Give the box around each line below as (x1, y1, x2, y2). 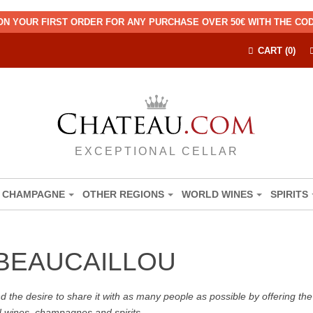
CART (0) (257, 45, 296, 56)
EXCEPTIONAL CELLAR (74, 145, 239, 157)
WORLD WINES (182, 189, 253, 200)
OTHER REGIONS (82, 189, 164, 200)
